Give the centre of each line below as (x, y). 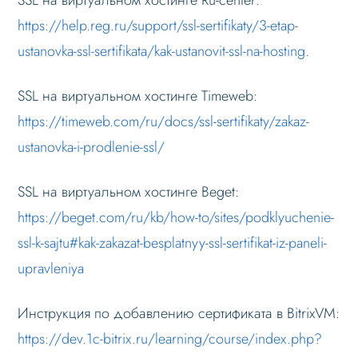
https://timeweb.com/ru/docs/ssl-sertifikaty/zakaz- (164, 121)
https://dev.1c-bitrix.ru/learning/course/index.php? (170, 338)
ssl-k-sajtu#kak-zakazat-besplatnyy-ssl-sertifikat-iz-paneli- (173, 243)
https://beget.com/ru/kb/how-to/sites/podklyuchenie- (176, 217)
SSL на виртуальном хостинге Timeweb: (138, 95)
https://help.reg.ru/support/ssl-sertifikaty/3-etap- (158, 25)
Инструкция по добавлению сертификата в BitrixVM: (179, 313)
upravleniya (51, 268)
